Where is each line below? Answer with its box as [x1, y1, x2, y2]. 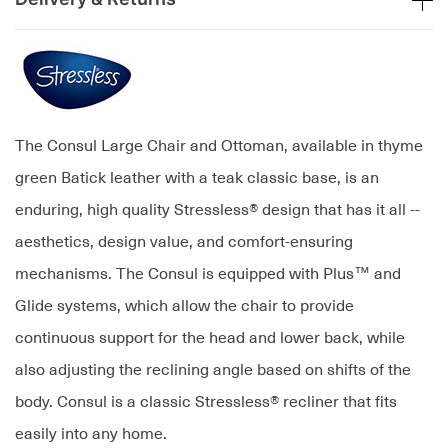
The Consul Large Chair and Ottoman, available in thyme [15, 137, 423, 156]
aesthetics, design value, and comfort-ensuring [15, 233, 353, 252]
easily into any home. [15, 425, 167, 444]
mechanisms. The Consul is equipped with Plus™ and [15, 265, 401, 284]
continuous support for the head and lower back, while [15, 329, 405, 348]
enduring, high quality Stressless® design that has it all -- [15, 201, 420, 220]
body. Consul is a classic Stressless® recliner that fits [15, 393, 397, 412]
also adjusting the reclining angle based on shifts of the [15, 361, 411, 380]
